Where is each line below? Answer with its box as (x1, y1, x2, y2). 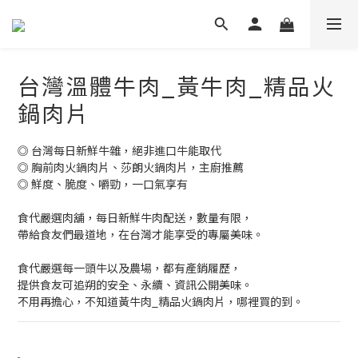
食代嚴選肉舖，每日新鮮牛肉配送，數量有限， (18, 209, 253, 225)
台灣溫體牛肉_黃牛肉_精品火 (18, 70, 336, 101)
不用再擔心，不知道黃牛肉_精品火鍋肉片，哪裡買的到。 (18, 293, 304, 309)
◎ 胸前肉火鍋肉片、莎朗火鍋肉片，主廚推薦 (18, 159, 244, 175)
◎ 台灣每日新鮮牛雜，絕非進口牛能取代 (18, 142, 221, 158)
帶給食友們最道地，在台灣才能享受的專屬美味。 (18, 226, 264, 242)
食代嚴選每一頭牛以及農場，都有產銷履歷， (18, 260, 241, 276)
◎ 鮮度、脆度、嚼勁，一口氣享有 (18, 176, 188, 192)
